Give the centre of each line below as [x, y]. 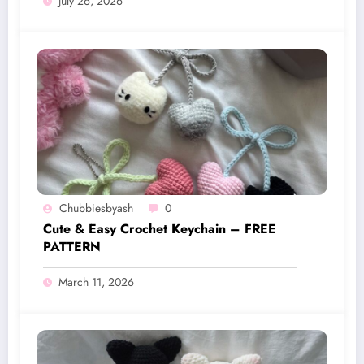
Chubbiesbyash [96, 208]
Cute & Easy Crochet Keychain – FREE [160, 229]
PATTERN [72, 247]
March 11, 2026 [96, 282]
